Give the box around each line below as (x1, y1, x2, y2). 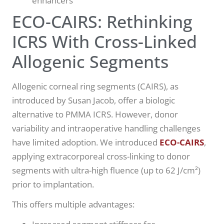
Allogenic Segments (12, 50, 168, 73)
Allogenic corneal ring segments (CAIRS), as (12, 80, 178, 92)
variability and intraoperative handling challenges (12, 122, 200, 134)
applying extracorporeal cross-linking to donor (12, 150, 190, 162)
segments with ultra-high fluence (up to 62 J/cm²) (12, 164, 200, 176)
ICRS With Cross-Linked (12, 30, 197, 53)
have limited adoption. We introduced (12, 136, 159, 148)
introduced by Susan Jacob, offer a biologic (12, 94, 175, 106)
